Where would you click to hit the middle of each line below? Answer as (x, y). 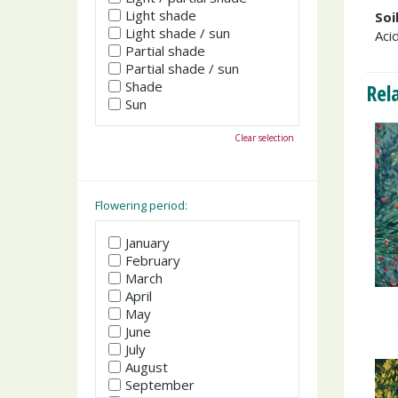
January (147, 243)
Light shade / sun (178, 32)
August (147, 367)
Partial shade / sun (182, 68)
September (160, 385)
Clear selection (264, 137)
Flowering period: (141, 205)
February (153, 260)
